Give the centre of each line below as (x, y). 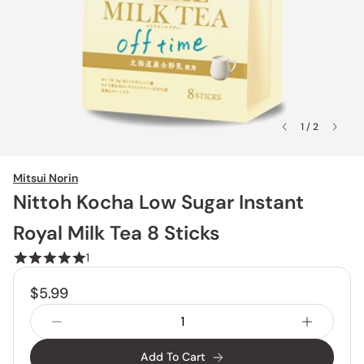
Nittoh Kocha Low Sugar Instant (158, 202)
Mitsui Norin (45, 178)
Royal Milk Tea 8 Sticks (116, 233)
